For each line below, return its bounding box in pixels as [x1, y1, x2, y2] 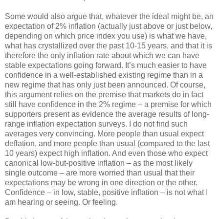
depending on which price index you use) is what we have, [5, 31, 207, 40]
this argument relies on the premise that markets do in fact [5, 90, 203, 99]
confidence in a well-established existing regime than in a [5, 70, 203, 79]
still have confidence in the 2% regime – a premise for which [5, 100, 212, 109]
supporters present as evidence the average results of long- [5, 109, 209, 118]
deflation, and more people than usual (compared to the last [5, 139, 210, 148]
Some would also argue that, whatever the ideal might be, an [5, 12, 214, 21]
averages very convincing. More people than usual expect [5, 129, 204, 138]
